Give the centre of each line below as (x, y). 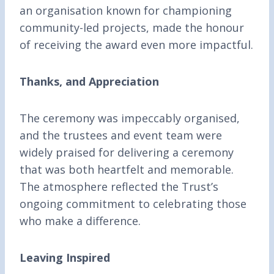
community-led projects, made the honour (132, 28)
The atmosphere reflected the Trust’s (119, 187)
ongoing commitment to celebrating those (133, 204)
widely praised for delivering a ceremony (127, 153)
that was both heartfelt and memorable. (127, 170)
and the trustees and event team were (121, 135)
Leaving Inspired (65, 258)
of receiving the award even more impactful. (136, 45)
